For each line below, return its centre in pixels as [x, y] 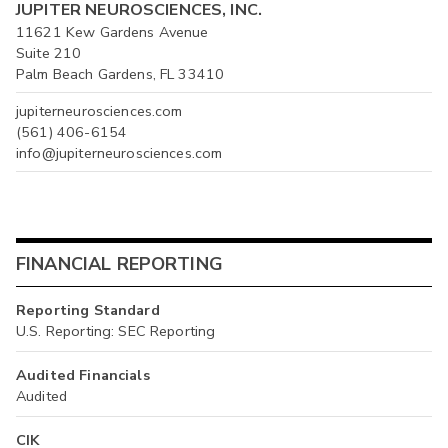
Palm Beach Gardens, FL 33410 [120, 74]
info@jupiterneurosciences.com [119, 152]
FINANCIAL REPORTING [119, 264]
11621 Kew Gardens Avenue [112, 32]
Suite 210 [49, 53]
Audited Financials [83, 374]
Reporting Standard [88, 309]
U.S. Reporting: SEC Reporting [116, 330]
